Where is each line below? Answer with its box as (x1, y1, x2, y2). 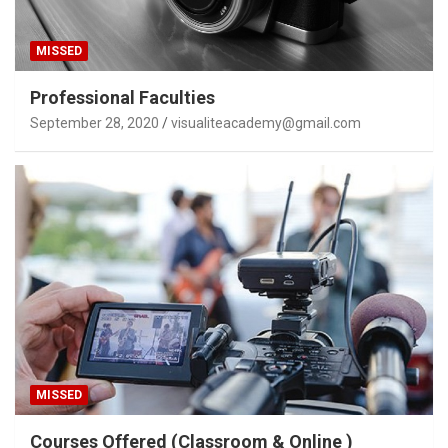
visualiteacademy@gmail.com (171, 114, 361, 131)
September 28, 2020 (30, 114, 159, 131)
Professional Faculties (30, 86, 215, 108)
